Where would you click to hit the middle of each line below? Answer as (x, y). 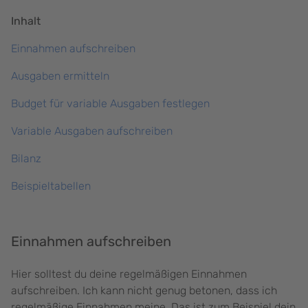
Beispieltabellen (51, 186)
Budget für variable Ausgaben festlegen (110, 104)
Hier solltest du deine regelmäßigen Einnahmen (129, 274)
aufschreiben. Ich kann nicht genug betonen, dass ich (144, 291)
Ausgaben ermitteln (60, 76)
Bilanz (26, 159)
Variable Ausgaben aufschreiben (92, 131)
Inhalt (26, 21)
